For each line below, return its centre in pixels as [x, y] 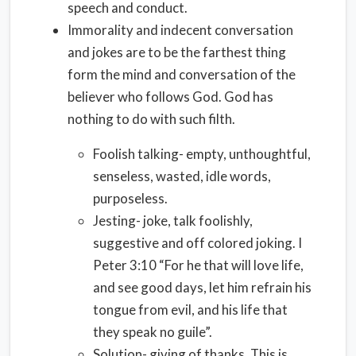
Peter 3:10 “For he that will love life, [198, 265]
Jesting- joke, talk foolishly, [173, 221]
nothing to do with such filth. [151, 119]
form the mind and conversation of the [182, 74]
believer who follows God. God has [170, 97]
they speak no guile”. [153, 332]
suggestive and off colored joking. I [197, 243]
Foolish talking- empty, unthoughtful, [202, 154]
